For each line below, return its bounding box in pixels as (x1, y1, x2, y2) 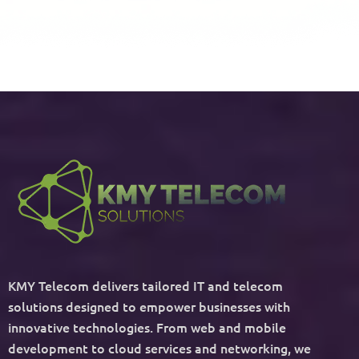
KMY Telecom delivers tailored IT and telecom (8, 276, 283, 294)
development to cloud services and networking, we (8, 338, 311, 357)
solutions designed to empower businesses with (8, 296, 290, 315)
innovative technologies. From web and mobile (8, 317, 286, 336)
